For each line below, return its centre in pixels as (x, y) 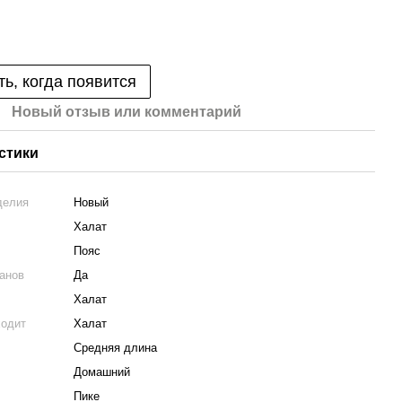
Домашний (102, 372)
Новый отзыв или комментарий (127, 112)
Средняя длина (116, 348)
